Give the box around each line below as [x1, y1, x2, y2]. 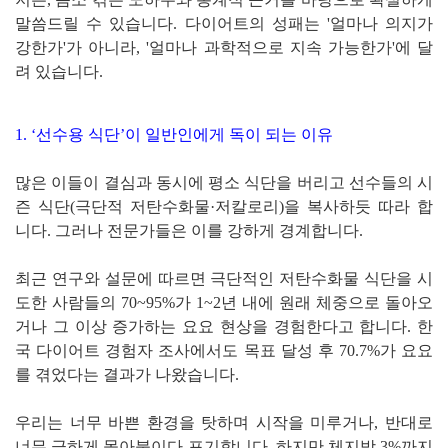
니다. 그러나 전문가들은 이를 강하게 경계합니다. [15, 222, 363, 240]
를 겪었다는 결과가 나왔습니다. [15, 366, 239, 384]
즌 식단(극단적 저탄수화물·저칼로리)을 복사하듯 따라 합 [15, 198, 433, 216]
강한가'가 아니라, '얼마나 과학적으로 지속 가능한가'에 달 [15, 39, 433, 57]
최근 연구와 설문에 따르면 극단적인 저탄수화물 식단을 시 [15, 270, 433, 288]
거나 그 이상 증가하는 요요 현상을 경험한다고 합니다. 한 [15, 318, 433, 336]
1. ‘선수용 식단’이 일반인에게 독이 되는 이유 [15, 126, 333, 144]
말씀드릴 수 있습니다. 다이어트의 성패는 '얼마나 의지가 [15, 15, 433, 33]
